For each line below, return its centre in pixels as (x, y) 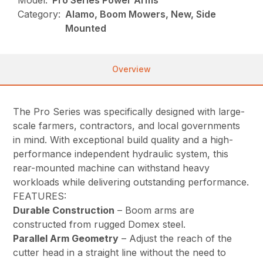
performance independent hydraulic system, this (121, 154)
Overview (131, 69)
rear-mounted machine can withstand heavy (112, 168)
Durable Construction (64, 210)
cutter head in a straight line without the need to (120, 253)
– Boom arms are (155, 210)
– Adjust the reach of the (176, 239)
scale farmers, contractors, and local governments (127, 126)
